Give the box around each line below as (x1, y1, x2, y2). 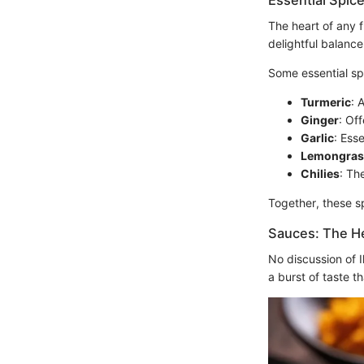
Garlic (301, 131, 334, 145)
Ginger (301, 113, 339, 128)
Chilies (301, 167, 340, 181)
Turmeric (301, 95, 351, 110)
